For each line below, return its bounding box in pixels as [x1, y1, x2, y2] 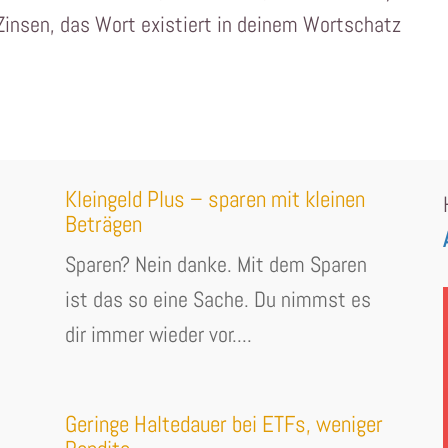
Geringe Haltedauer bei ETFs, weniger [64, 409, 383, 440]
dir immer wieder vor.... [64, 320, 252, 349]
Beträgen [64, 209, 142, 240]
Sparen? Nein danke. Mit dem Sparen [64, 250, 367, 279]
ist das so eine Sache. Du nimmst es [64, 285, 371, 314]
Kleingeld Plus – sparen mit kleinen [64, 184, 365, 215]
